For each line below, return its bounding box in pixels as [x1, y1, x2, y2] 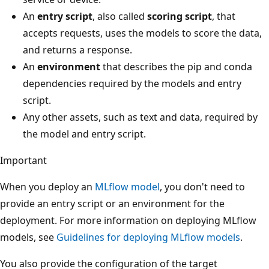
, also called [92, 9, 147, 23]
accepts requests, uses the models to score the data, [23, 26, 262, 40]
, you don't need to [160, 180, 245, 193]
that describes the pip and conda [100, 59, 252, 73]
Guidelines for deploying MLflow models [56, 230, 240, 244]
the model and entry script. [23, 127, 146, 141]
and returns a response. [23, 43, 132, 56]
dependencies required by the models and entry [23, 76, 241, 90]
